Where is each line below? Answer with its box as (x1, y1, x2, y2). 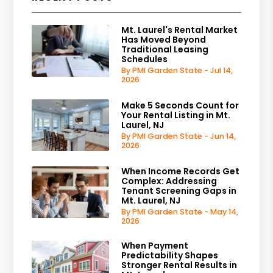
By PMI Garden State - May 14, (121, 206, 239, 217)
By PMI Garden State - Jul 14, (121, 65, 233, 76)
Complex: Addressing (121, 174, 218, 187)
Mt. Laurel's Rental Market (121, 23, 238, 36)
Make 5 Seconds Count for (121, 99, 239, 112)
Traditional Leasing (121, 43, 209, 55)
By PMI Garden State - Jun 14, (121, 130, 236, 141)
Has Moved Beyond (121, 33, 207, 46)
